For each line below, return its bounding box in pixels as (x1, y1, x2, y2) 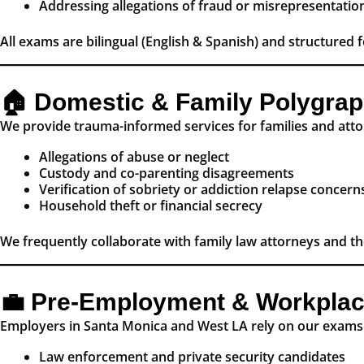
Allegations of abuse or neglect (39, 148, 229, 167)
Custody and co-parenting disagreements (39, 164, 294, 183)
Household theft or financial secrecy (39, 197, 262, 215)
